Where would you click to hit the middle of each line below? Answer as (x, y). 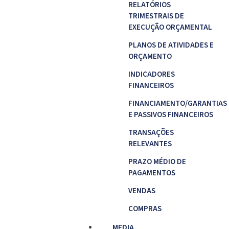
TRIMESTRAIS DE (156, 16)
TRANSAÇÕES (151, 133)
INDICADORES (151, 74)
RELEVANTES (150, 144)
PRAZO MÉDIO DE (157, 162)
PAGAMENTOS (152, 173)
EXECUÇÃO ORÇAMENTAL (170, 27)
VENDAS (142, 191)
